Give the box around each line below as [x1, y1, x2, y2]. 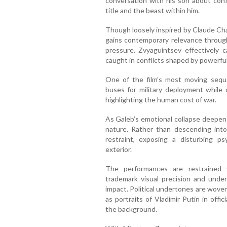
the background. [105, 205, 157, 214]
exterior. [105, 145, 132, 154]
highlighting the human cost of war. [105, 95, 216, 104]
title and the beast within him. [105, 6, 200, 15]
